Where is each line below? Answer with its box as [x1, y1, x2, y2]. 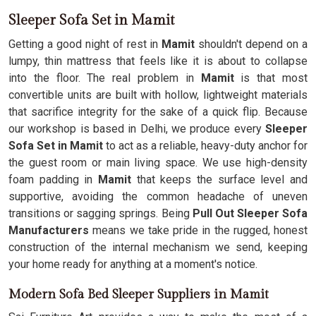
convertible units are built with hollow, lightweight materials [8, 88, 308, 102]
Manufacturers [8, 224, 89, 237]
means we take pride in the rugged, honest [89, 224, 308, 237]
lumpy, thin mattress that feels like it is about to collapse [8, 54, 308, 68]
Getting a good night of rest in [8, 37, 162, 51]
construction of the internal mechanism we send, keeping [8, 241, 308, 254]
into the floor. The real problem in [8, 71, 201, 85]
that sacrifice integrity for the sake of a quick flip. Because [8, 105, 308, 119]
